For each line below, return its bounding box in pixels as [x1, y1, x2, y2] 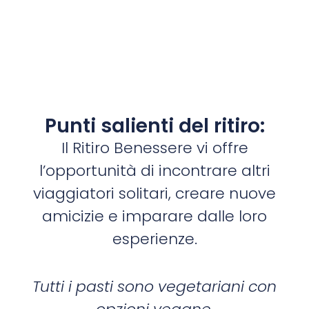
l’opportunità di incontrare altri [39, 160, 270, 182]
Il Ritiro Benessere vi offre [61, 137, 248, 159]
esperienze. [112, 228, 197, 250]
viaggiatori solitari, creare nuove [33, 183, 276, 205]
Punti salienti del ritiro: [44, 112, 265, 140]
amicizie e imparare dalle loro [42, 206, 267, 228]
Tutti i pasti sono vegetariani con [32, 275, 277, 297]
